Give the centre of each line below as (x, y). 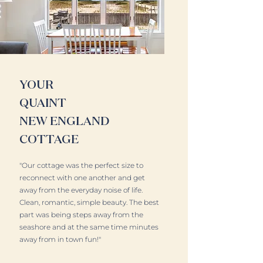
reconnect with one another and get (82, 178)
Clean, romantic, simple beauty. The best (89, 202)
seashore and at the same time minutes (89, 227)
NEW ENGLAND (64, 121)
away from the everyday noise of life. (81, 190)
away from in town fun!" (60, 239)
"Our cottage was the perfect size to (81, 165)
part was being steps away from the (81, 215)
